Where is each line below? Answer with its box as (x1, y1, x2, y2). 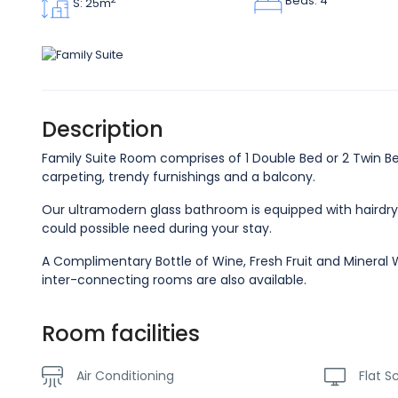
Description (42, 114, 163, 144)
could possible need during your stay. (42, 219, 272, 237)
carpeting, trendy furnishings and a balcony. (42, 167, 315, 186)
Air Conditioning (76, 366, 174, 385)
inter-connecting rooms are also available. (42, 270, 306, 289)
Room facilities (42, 318, 200, 348)
